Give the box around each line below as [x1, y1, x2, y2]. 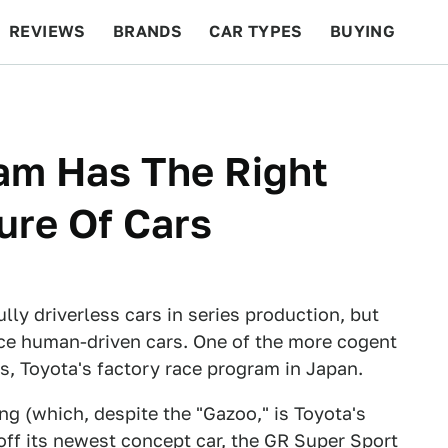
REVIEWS [9, 22, 86, 41]
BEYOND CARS [20, 86, 140, 105]
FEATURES [331, 86, 420, 105]
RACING [166, 86, 232, 105]
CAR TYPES [209, 22, 303, 41]
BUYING [329, 22, 396, 41]
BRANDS [112, 22, 183, 41]
